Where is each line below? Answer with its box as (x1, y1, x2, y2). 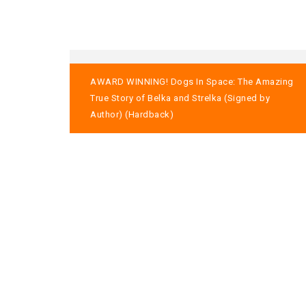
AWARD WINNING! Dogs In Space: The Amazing (90, 76, 294, 87)
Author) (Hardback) (90, 109, 173, 120)
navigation (69, 84, 189, 110)
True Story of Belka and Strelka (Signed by (90, 93, 270, 104)
